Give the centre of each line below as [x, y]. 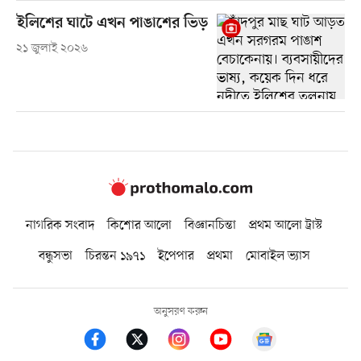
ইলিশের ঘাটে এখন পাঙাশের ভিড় [112, 23]
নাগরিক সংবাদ [60, 226]
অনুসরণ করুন [180, 312]
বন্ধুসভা [55, 257]
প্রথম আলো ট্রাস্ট [286, 226]
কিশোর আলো [139, 226]
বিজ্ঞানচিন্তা [210, 226]
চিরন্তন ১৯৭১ [115, 257]
